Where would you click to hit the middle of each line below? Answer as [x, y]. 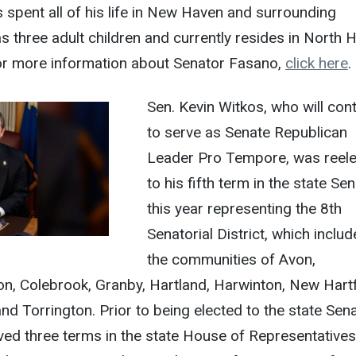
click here [316, 63]
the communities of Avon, [231, 259]
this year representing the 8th [244, 208]
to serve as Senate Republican [247, 132]
